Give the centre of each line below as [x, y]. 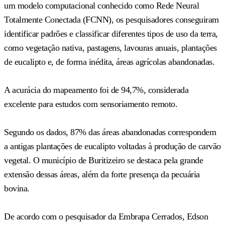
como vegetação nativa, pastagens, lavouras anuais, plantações [110, 47]
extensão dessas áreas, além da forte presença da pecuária [102, 174]
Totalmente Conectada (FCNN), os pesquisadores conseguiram [111, 19]
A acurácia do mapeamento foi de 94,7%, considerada [96, 90]
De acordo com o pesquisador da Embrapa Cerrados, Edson [106, 216]
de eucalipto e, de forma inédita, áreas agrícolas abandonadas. [109, 62]
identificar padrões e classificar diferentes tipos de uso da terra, [111, 33]
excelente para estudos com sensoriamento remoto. [91, 104]
